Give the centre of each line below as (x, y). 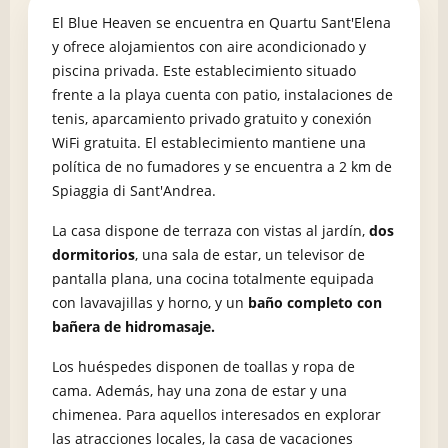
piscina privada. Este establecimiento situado (204, 71)
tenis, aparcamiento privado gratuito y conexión (212, 119)
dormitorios (93, 255)
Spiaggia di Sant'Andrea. (134, 191)
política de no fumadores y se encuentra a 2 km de (222, 167)
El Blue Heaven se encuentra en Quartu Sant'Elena (221, 23)
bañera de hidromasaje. (133, 327)
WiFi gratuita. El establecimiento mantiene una (209, 143)
